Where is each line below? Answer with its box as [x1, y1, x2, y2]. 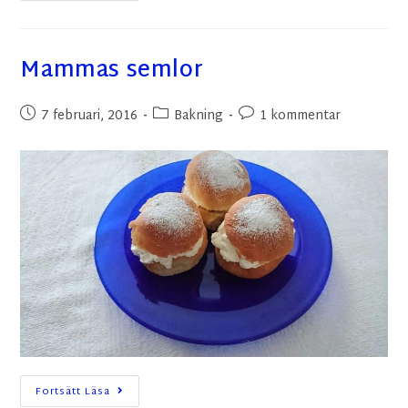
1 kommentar [260, 105, 342, 128]
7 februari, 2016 [41, 105, 138, 128]
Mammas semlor [20, 51, 204, 92]
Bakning [174, 105, 224, 128]
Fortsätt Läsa [36, 382, 111, 402]
